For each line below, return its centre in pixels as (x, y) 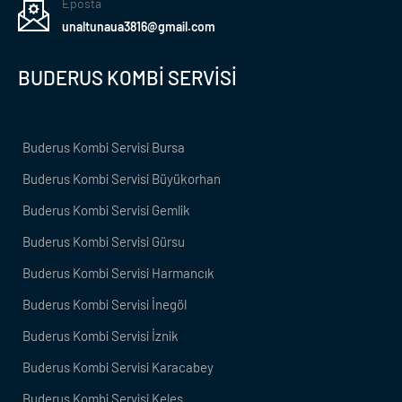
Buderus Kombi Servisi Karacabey (118, 367)
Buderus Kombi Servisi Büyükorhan (122, 179)
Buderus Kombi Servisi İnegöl (105, 305)
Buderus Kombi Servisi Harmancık (118, 273)
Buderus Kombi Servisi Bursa (104, 148)
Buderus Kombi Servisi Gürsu (104, 242)
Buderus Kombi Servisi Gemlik (106, 210)
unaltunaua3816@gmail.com (139, 27)
